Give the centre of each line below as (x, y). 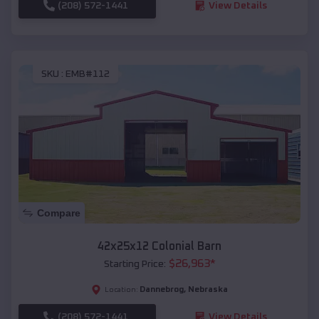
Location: (121, 289)
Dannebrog (162, 289)
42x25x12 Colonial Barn (159, 246)
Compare (59, 213)
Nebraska (208, 289)
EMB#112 (88, 74)
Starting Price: (135, 264)
